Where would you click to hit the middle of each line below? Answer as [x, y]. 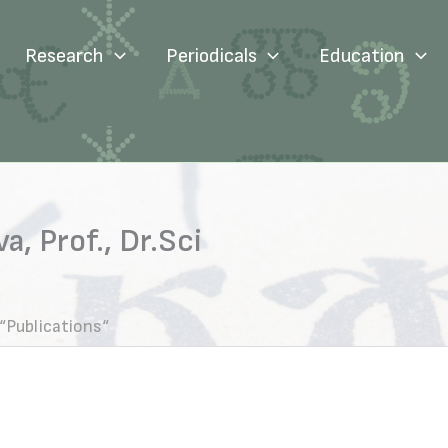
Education [362, 56]
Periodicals [211, 56]
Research [64, 56]
